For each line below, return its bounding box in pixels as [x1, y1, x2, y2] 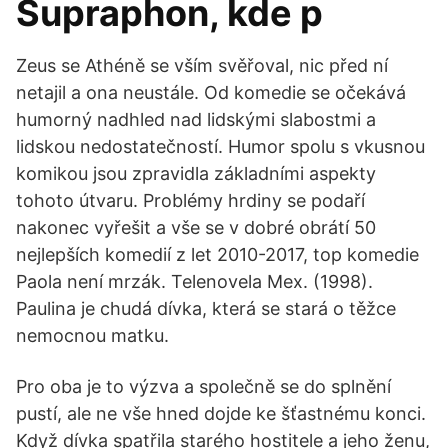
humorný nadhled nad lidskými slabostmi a [16, 109, 376, 130]
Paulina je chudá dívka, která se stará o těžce [16, 298, 396, 319]
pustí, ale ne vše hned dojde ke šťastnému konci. [16, 403, 426, 424]
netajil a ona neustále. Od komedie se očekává [16, 82, 406, 103]
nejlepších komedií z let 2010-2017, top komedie [16, 244, 419, 265]
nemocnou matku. [16, 325, 169, 346]
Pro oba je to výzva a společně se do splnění [16, 376, 391, 397]
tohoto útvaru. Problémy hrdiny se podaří [16, 190, 365, 211]
